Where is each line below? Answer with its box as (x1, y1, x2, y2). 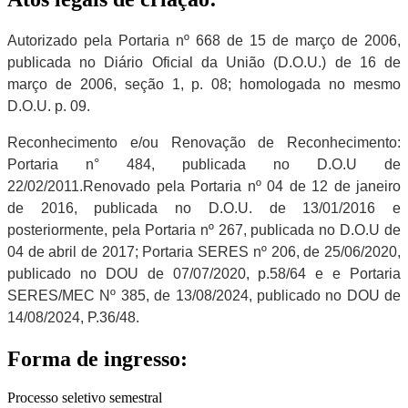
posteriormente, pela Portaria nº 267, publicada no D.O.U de (7, 221, 401, 238)
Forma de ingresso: (7, 346, 188, 371)
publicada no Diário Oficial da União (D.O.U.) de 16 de (7, 54, 401, 70)
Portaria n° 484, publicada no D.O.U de (7, 156, 401, 172)
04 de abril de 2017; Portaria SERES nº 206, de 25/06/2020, (7, 243, 401, 260)
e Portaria (332, 265, 401, 281)
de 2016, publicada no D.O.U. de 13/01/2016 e (7, 199, 401, 216)
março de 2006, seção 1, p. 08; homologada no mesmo (7, 76, 401, 92)
